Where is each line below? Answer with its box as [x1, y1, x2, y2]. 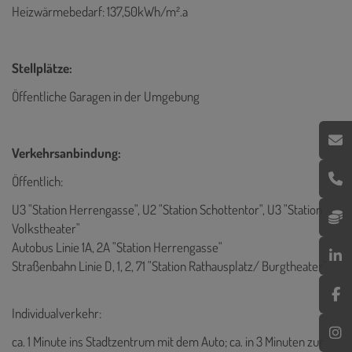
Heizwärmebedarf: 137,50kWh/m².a [12, 2, 188, 20]
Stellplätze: [12, 59, 72, 76]
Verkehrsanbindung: [12, 144, 121, 161]
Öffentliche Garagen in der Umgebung [12, 87, 200, 104]
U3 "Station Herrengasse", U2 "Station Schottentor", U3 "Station [12, 200, 322, 218]
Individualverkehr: [12, 304, 101, 321]
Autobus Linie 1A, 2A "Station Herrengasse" [12, 238, 222, 255]
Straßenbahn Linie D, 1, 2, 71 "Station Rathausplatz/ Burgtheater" [12, 257, 327, 274]
